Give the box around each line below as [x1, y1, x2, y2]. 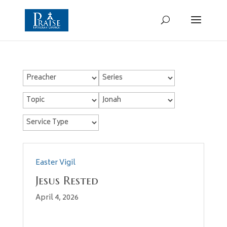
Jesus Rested [35, 173, 98, 187]
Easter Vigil [35, 157, 75, 169]
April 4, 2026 [35, 192, 79, 204]
